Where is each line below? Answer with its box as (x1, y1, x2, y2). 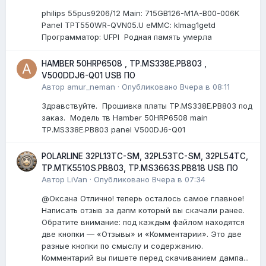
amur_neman (67, 81, 115, 91)
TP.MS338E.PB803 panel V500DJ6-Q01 (42, 124, 192, 134)
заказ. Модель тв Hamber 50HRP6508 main (42, 112, 208, 122)
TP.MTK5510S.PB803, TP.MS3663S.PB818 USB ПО (42, 163, 238, 173)
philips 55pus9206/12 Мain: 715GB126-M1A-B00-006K (42, 8, 239, 18)
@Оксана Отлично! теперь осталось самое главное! (42, 193, 244, 203)
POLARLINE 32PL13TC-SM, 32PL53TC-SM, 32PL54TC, (42, 151, 248, 161)
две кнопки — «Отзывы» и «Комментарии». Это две (42, 229, 242, 239)
